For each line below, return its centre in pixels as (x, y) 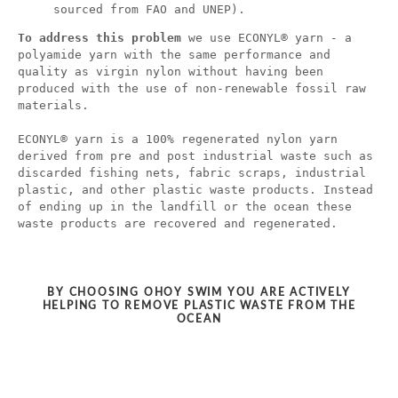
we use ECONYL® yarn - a (267, 37)
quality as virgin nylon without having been (171, 71)
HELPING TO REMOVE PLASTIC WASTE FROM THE (199, 305)
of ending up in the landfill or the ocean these (185, 206)
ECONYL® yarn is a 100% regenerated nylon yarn (178, 139)
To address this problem (99, 37)
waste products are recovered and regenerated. (178, 223)
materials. (53, 105)
